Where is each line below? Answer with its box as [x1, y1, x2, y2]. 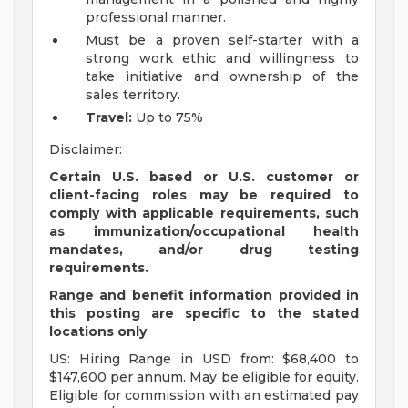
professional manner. [86, 9, 226, 26]
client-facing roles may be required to [49, 187, 359, 204]
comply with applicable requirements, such [49, 205, 359, 222]
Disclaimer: [49, 141, 122, 158]
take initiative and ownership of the [86, 68, 359, 86]
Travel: [86, 109, 132, 127]
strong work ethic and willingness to [86, 50, 359, 67]
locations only [49, 323, 147, 341]
